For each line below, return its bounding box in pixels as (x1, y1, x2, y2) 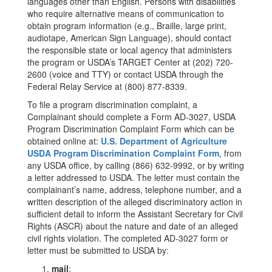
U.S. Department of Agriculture (101, 135, 227, 147)
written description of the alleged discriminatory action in (27, 195, 242, 208)
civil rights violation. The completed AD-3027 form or (27, 232, 228, 244)
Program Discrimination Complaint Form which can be (27, 123, 234, 135)
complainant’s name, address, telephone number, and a (27, 183, 242, 195)
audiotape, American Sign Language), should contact (27, 32, 231, 44)
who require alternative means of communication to (27, 7, 224, 19)
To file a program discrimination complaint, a (27, 98, 197, 110)
